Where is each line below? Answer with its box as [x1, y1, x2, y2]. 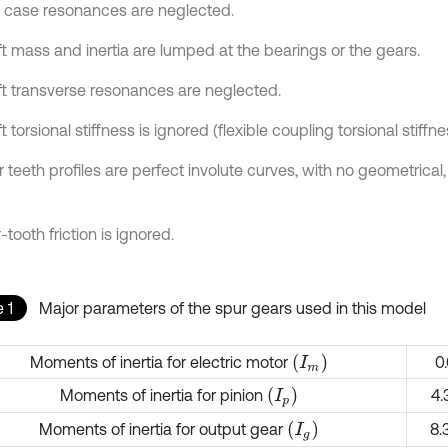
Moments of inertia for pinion [59, 386, 267, 404]
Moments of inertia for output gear [39, 420, 288, 438]
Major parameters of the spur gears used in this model [39, 299, 426, 317]
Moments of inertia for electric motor [29, 353, 292, 371]
